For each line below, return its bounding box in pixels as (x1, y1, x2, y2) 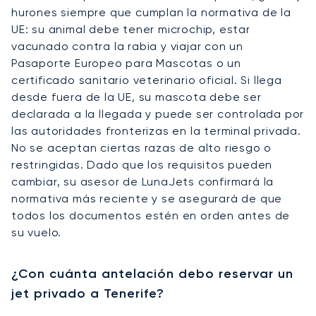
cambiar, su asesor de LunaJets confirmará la (11, 174, 274, 188)
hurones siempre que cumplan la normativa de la (11, 5, 291, 19)
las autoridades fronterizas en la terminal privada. (11, 123, 301, 138)
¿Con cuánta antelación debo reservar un (11, 265, 293, 281)
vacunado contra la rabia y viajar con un (11, 39, 243, 53)
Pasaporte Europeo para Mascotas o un (11, 56, 241, 70)
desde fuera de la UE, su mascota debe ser (11, 90, 262, 104)
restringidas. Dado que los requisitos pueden (11, 157, 273, 171)
